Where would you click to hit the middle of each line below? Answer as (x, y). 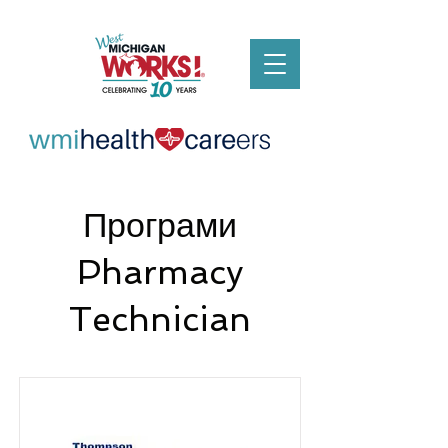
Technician (160, 319)
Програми (160, 225)
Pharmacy (160, 272)
